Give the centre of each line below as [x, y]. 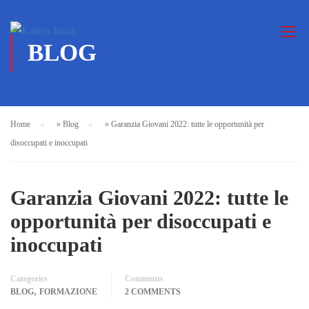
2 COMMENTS [153, 292]
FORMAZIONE [68, 292]
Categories [29, 279]
